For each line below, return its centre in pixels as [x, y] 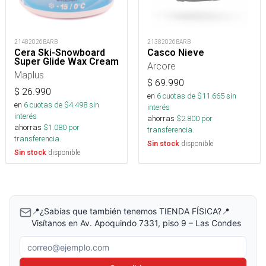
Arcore [161, 66]
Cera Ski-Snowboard [60, 53]
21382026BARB [169, 42]
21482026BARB [36, 42]
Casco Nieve [176, 53]
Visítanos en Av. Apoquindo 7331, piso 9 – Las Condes [136, 223]
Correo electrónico [61, 243]
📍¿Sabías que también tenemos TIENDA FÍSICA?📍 [131, 211]
